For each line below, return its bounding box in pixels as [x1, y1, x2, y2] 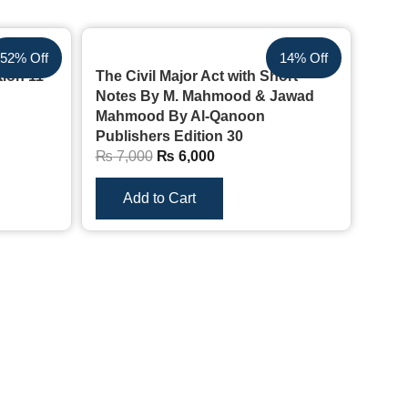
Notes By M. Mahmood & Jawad [95, 88, 314, 105]
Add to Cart [122, 190, 196, 207]
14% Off [280, 50, 328, 66]
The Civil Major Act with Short [95, 68, 298, 85]
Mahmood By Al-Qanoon [95, 108, 265, 125]
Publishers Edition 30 [95, 128, 243, 145]
